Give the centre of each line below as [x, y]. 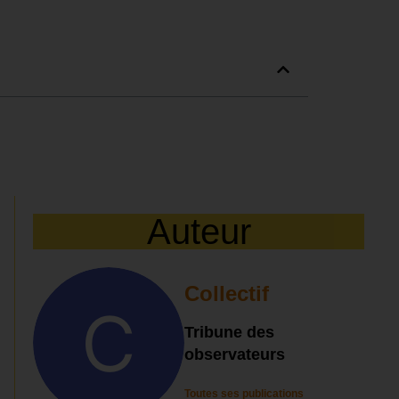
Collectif [227, 293]
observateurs [235, 354]
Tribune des [230, 332]
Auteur [199, 232]
